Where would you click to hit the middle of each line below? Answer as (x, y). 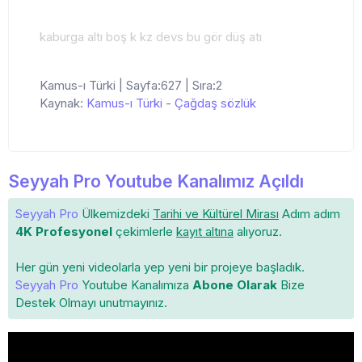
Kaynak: (63, 103)
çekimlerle (144, 231)
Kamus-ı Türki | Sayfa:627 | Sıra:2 (131, 85)
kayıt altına (205, 231)
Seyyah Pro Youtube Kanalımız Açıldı (156, 181)
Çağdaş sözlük (215, 103)
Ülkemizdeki (116, 213)
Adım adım (309, 213)
